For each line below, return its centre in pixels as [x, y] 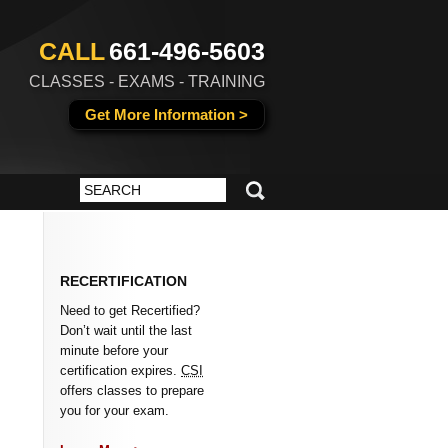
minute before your [114, 350]
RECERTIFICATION [123, 280]
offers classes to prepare [132, 390]
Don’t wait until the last [126, 330]
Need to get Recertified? [130, 310]
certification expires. [120, 370]
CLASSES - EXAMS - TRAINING [147, 81]
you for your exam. [114, 410]
